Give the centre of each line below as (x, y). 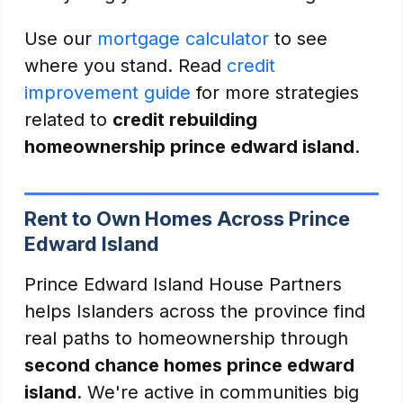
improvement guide (107, 93)
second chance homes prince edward (189, 365)
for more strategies (275, 93)
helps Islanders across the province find (195, 311)
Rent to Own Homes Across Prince (187, 219)
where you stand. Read (125, 66)
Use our (61, 39)
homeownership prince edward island (189, 147)
